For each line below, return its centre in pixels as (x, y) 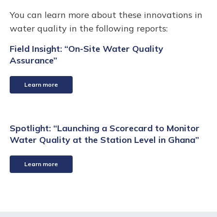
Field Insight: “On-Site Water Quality (86, 48)
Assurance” (33, 60)
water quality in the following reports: (89, 28)
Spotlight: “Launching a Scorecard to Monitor (105, 128)
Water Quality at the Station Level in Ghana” (104, 140)
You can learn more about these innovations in (106, 15)
